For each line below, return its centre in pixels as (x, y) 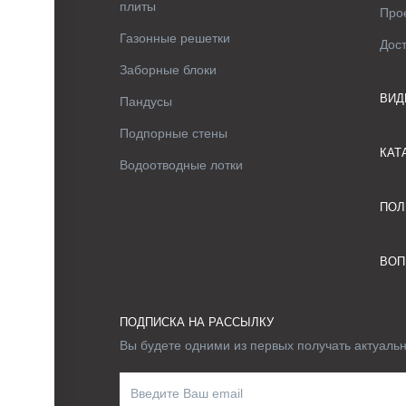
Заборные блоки (168, 70)
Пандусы (146, 102)
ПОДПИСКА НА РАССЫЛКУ (197, 323)
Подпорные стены (174, 134)
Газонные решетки (175, 39)
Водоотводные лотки (181, 165)
